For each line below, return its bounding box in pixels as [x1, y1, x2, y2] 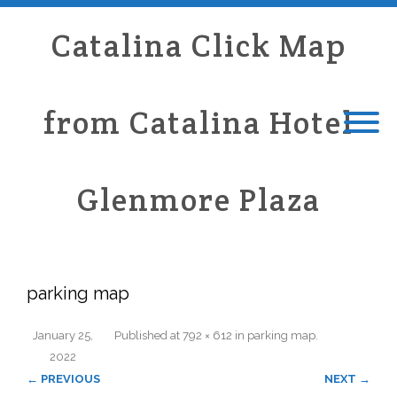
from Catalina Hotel [43, 103, 354, 143]
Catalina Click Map [51, 26, 346, 66]
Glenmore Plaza [76, 180, 321, 220]
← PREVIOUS [27, 372, 100, 385]
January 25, [33, 329, 93, 342]
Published [114, 329, 170, 342]
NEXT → [324, 372, 370, 385]
